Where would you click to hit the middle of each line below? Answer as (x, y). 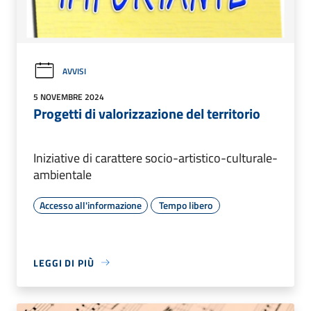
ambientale (62, 174)
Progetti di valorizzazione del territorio (147, 113)
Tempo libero (185, 205)
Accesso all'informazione (91, 205)
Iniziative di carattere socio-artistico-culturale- (155, 158)
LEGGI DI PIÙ (64, 262)
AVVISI (74, 71)
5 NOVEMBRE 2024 (69, 96)
